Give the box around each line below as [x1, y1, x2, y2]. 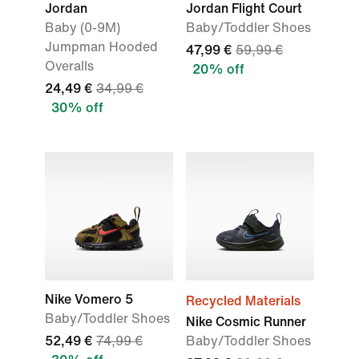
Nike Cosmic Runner [186, 315, 306, 329]
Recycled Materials [186, 294, 301, 308]
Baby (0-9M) [45, 21, 120, 34]
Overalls [45, 59, 94, 73]
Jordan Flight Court [186, 2, 302, 15]
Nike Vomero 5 [45, 292, 133, 306]
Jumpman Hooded [45, 40, 158, 54]
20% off [192, 63, 244, 76]
